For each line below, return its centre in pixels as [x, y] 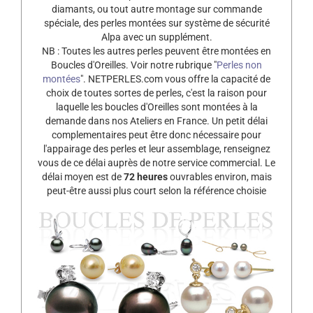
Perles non [239, 65]
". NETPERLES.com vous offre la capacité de [175, 79]
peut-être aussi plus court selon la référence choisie [156, 190]
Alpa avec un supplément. [156, 37]
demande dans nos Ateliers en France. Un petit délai [156, 121]
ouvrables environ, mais [219, 176]
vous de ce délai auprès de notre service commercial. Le [156, 162]
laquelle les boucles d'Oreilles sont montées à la [156, 107]
